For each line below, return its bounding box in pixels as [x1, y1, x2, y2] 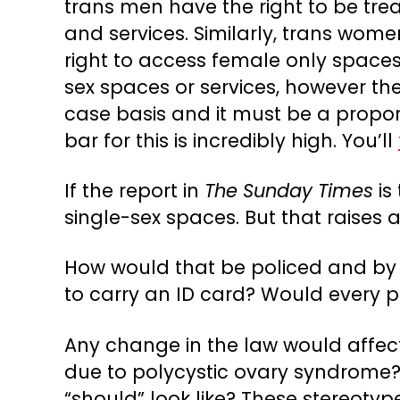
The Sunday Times [204, 178, 373, 204]
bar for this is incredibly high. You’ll [64, 127, 398, 154]
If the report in [64, 178, 204, 204]
